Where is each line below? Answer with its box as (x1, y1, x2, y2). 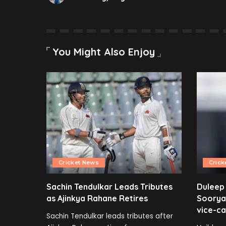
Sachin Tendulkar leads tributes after (46, 211, 173, 221)
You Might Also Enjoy (52, 45, 155, 59)
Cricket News (59, 159, 99, 166)
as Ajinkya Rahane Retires (46, 193, 148, 204)
